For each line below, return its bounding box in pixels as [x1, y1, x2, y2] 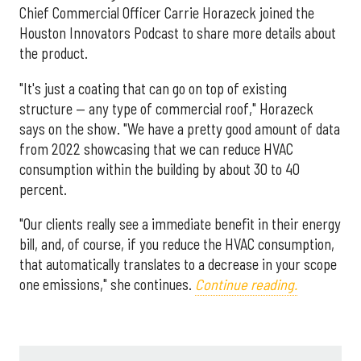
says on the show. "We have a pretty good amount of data [19, 119, 340, 138]
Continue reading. [195, 275, 297, 293]
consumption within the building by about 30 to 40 [19, 160, 300, 178]
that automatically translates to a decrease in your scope [19, 255, 337, 273]
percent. [19, 180, 67, 198]
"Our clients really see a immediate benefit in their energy [19, 214, 341, 233]
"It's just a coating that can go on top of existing [19, 79, 287, 98]
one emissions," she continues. [19, 275, 195, 293]
